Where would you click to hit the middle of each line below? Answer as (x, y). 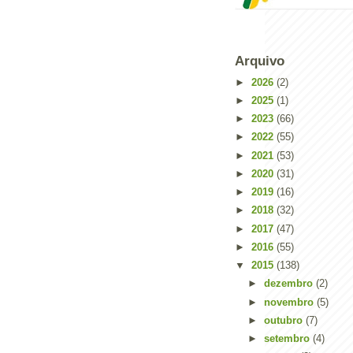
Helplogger (195, 56)
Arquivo (260, 61)
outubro (284, 320)
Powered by (155, 56)
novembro (290, 302)
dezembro (290, 284)
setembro (288, 338)
